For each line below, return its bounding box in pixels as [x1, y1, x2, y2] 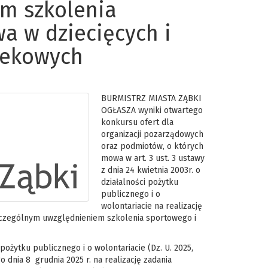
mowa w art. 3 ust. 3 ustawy [100, 153, 205, 163]
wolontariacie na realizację [100, 201, 202, 211]
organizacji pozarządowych [100, 129, 203, 139]
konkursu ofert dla [100, 117, 173, 127]
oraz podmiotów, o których [100, 141, 203, 151]
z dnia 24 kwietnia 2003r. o [100, 165, 200, 175]
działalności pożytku [100, 177, 178, 187]
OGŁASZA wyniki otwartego [100, 105, 203, 115]
